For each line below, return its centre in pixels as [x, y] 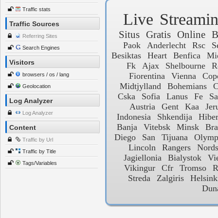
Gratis [158, 34]
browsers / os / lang [46, 74]
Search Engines [41, 48]
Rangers [176, 147]
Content [23, 127]
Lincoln [142, 147]
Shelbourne [185, 66]
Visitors [22, 62]
